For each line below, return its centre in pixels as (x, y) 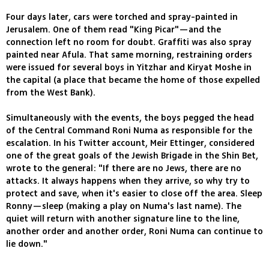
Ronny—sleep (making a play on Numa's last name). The (124, 206)
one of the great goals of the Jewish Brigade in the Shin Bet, (132, 156)
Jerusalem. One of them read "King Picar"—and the (113, 29)
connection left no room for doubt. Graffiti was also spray (129, 42)
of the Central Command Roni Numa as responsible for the (129, 130)
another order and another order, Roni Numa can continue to (134, 231)
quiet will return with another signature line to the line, (123, 219)
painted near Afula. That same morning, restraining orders (129, 55)
